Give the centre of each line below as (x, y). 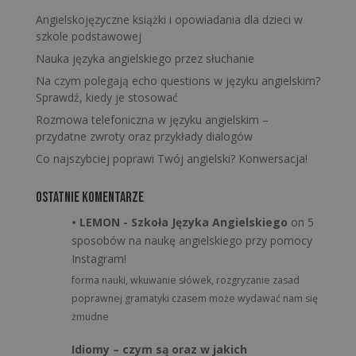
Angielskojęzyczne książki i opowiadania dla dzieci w (169, 19)
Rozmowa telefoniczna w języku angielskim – (152, 120)
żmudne (91, 317)
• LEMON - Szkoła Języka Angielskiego (180, 222)
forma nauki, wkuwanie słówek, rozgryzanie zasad (186, 281)
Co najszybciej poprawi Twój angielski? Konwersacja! (171, 159)
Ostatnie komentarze (89, 197)
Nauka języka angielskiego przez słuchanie (145, 58)
